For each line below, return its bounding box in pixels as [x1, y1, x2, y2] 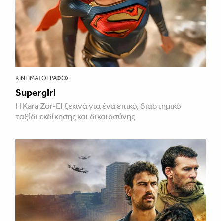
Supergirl [15, 86, 56, 98]
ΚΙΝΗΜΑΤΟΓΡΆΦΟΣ [15, 74, 70, 82]
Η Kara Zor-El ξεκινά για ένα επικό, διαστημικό [15, 100, 181, 110]
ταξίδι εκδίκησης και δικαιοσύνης [15, 111, 135, 121]
